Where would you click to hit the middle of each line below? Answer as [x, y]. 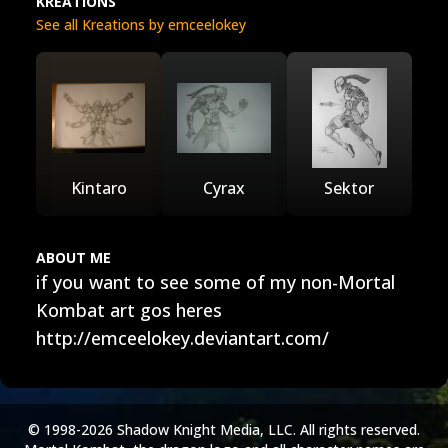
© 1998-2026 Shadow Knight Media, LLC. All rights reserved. [224, 429]
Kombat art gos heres [129, 310]
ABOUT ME [73, 257]
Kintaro [98, 188]
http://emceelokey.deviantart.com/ [182, 338]
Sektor [349, 188]
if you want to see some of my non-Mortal [215, 282]
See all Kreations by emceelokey [141, 24]
